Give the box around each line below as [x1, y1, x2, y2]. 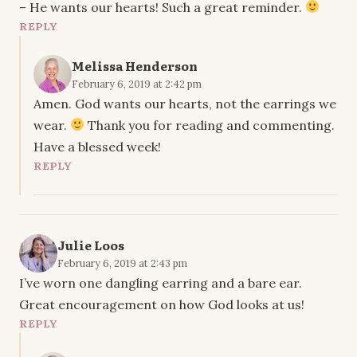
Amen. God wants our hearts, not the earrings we [33, 95, 336, 112]
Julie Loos [57, 235, 124, 254]
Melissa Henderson [72, 56, 198, 75]
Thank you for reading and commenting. [84, 116, 335, 133]
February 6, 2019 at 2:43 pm [57, 256, 187, 269]
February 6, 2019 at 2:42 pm [72, 76, 202, 90]
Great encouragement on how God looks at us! [19, 296, 304, 312]
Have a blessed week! [33, 138, 161, 155]
